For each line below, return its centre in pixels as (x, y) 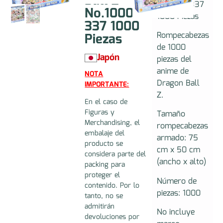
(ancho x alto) (181, 162)
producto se (104, 144)
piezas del (174, 59)
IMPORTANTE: (107, 84)
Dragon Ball (178, 83)
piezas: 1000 (178, 193)
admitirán (100, 207)
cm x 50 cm (178, 150)
